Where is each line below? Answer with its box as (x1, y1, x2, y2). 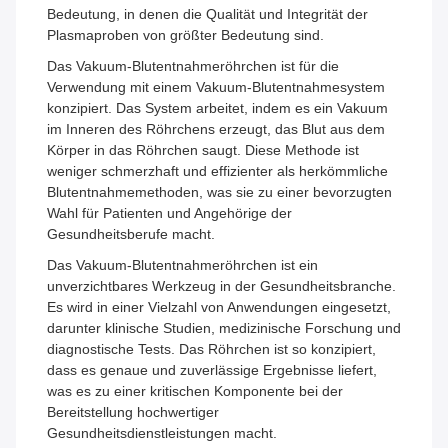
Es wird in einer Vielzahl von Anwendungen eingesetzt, (47, 299, 391, 316)
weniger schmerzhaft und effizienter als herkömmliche (47, 163, 388, 180)
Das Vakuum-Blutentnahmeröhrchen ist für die (47, 58, 339, 75)
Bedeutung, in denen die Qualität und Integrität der (47, 6, 368, 23)
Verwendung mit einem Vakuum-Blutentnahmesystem (47, 79, 385, 96)
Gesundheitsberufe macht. (47, 226, 215, 243)
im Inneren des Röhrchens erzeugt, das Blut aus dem (47, 121, 385, 138)
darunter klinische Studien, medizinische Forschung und (47, 320, 401, 337)
